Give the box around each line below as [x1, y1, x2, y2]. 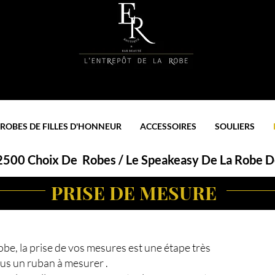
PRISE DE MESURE [51, 180, 217, 205]
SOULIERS [215, 121, 255, 131]
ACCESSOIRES [140, 121, 197, 131]
